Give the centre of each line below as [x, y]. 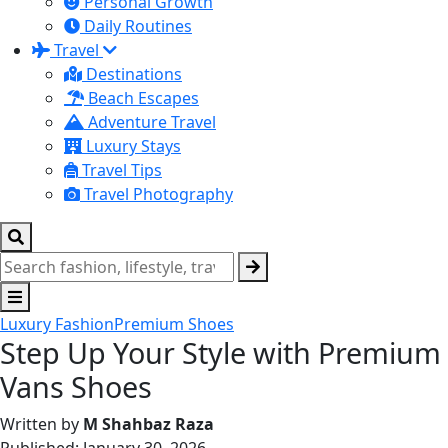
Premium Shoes [174, 324]
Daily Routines [136, 26]
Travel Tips [120, 170]
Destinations [132, 74]
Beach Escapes [141, 98]
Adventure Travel [150, 122]
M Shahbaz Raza [148, 424]
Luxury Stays [131, 146]
